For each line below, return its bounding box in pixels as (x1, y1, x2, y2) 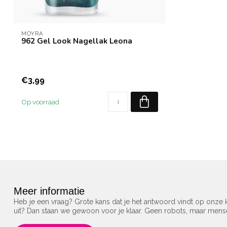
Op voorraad (21, 98, 59, 106)
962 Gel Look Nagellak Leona (21, 35, 132, 46)
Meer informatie (14, 185, 85, 197)
